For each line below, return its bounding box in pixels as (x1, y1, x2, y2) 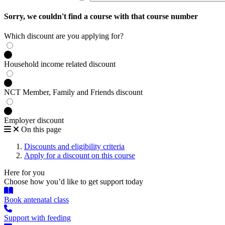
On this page (21, 125, 61, 134)
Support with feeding (4, 213, 71, 222)
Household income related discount (4, 60, 116, 69)
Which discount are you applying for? (4, 32, 124, 41)
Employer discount (4, 116, 64, 125)
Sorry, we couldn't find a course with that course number (4, 12, 198, 21)
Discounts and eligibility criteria (24, 142, 125, 151)
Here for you (4, 168, 45, 177)
